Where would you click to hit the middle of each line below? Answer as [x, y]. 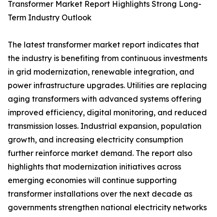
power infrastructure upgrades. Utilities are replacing [107, 85]
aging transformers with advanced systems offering [105, 99]
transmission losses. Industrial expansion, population [105, 126]
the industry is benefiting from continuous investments [108, 58]
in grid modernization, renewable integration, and [101, 72]
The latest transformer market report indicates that [103, 45]
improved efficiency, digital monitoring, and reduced [107, 113]
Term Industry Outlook [50, 18]
